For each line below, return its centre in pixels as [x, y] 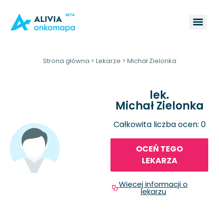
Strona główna [66, 61]
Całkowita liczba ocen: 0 [159, 124]
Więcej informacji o [153, 184]
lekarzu [153, 192]
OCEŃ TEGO [159, 149]
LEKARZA [159, 161]
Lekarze [108, 61]
